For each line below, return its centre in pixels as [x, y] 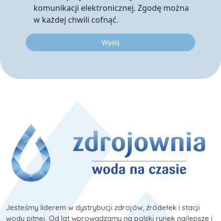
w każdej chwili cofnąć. [76, 19]
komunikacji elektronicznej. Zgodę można [111, 8]
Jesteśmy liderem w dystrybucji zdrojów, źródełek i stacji [103, 208]
